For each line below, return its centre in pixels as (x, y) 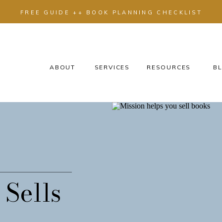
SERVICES (112, 67)
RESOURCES (169, 67)
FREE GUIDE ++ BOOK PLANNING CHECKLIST (111, 12)
